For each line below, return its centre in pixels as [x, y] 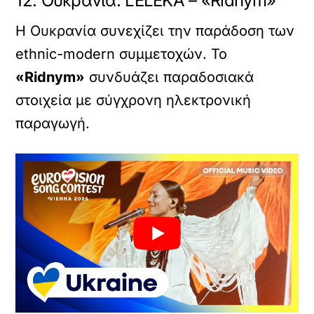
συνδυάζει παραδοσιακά [170, 77]
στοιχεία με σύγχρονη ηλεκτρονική [134, 101]
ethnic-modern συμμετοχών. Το [122, 54]
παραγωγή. [53, 124]
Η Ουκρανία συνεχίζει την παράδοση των [155, 31]
